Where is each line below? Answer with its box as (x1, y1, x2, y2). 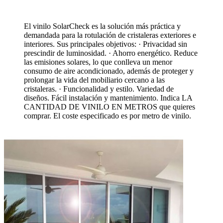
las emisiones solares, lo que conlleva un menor (24, 57, 172, 66)
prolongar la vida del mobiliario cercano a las (24, 75, 165, 84)
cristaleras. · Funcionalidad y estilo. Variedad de (24, 84, 174, 93)
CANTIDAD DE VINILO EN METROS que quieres (24, 102, 195, 111)
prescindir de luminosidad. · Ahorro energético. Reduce (24, 48, 198, 57)
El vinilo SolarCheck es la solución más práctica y (24, 21, 181, 30)
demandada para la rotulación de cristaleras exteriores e (24, 30, 196, 39)
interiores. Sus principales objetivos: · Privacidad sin (24, 39, 187, 48)
